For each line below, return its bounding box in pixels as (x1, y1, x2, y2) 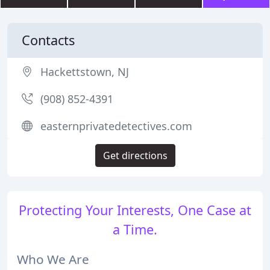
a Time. (113, 221, 157, 238)
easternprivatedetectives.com (40, 119, 192, 133)
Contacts (22, 31, 75, 49)
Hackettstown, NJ (40, 64, 129, 79)
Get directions (102, 149, 168, 162)
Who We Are (17, 250, 89, 268)
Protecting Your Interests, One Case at (19, 201, 251, 219)
